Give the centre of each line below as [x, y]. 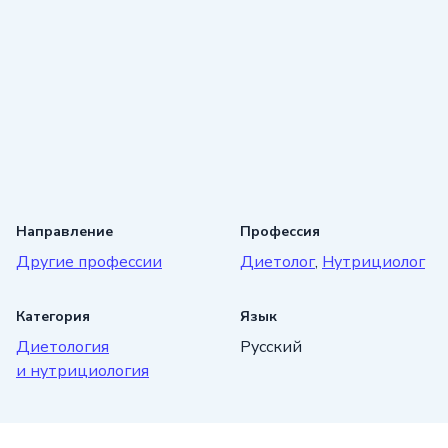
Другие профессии [89, 261]
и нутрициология [82, 370]
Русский [271, 346]
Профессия [280, 231]
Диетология [62, 346]
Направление [64, 231]
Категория [53, 316]
